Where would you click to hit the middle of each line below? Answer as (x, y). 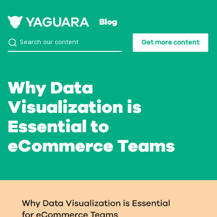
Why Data (50, 88)
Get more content (170, 43)
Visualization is (75, 108)
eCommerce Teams (91, 146)
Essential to (58, 127)
